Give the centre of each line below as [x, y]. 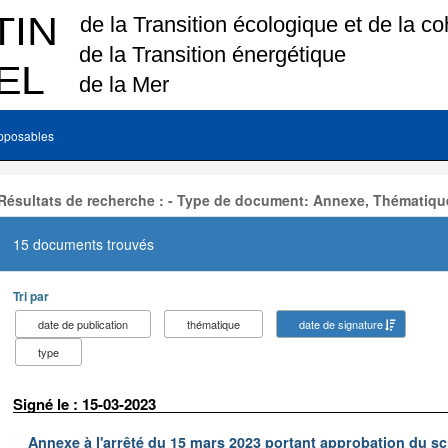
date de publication [83, 323]
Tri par [31, 295]
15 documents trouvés [83, 243]
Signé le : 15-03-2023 [84, 403]
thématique [213, 323]
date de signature [341, 323]
